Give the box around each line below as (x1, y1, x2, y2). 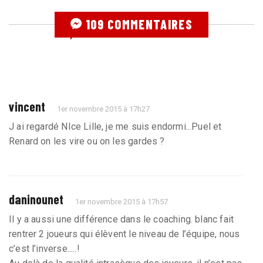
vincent (9, 98, 45, 114)
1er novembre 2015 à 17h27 (57, 104, 150, 113)
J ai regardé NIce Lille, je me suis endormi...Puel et (9, 120, 222, 132)
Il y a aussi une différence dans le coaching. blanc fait (9, 213, 234, 225)
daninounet (9, 191, 63, 207)
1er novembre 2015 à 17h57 (75, 197, 168, 206)
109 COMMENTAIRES (82, 16, 193, 32)
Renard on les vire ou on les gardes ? (9, 135, 165, 147)
